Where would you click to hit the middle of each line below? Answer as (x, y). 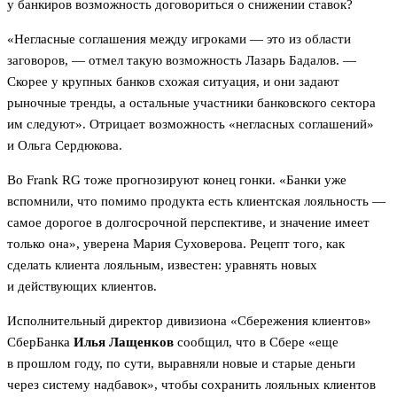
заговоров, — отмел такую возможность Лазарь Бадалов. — (182, 60)
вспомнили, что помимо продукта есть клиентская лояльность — (196, 201)
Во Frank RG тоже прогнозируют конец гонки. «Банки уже (177, 179)
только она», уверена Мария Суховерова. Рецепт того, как (176, 243)
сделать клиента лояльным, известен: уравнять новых (162, 265)
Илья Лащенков (124, 342)
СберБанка (40, 342)
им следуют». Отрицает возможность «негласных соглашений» (191, 124)
